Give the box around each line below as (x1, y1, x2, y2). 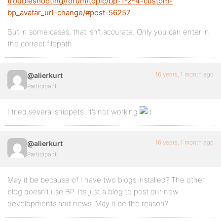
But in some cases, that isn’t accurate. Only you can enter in (7, 27, 209, 37)
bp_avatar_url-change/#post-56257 (7, 8, 131, 17)
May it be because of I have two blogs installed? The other (7, 175, 205, 184)
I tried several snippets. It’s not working (7, 107, 140, 116)
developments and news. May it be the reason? (7, 199, 168, 208)
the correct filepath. (7, 39, 74, 48)
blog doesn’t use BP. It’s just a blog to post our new (7, 187, 179, 196)
